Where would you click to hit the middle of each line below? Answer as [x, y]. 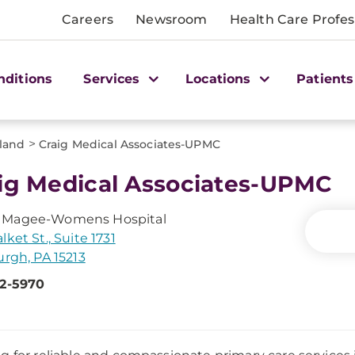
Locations [220, 78]
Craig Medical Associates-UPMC [129, 144]
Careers [88, 19]
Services [114, 78]
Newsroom [172, 19]
